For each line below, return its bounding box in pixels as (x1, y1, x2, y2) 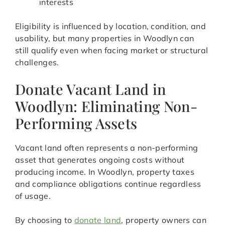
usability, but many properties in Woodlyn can (15, 33, 194, 44)
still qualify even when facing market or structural (15, 45, 208, 56)
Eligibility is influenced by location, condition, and (15, 21, 206, 32)
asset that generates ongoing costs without (15, 155, 185, 165)
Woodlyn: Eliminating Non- (15, 96, 198, 116)
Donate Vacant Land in (15, 79, 166, 99)
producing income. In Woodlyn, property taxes (15, 167, 195, 177)
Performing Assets (15, 114, 138, 133)
